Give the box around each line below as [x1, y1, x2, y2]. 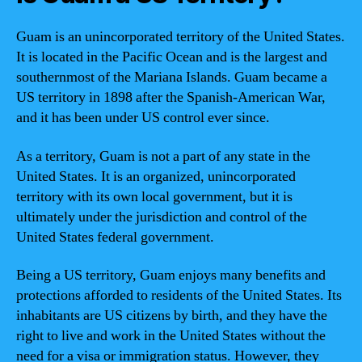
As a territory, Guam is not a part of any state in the [16, 146, 310, 166]
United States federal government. [16, 227, 214, 246]
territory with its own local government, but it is [16, 187, 293, 206]
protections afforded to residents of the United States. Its [16, 286, 342, 305]
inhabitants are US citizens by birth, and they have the [16, 306, 327, 325]
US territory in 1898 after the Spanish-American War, [16, 88, 326, 107]
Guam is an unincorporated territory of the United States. [16, 27, 345, 46]
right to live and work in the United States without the [16, 326, 326, 345]
